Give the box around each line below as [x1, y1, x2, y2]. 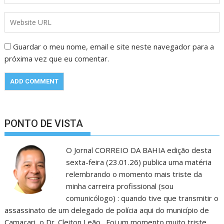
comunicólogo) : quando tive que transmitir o [65, 193, 218, 203]
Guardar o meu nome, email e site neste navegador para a [13, 41, 214, 52]
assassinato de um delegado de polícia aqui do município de [4, 205, 209, 215]
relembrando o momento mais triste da [65, 169, 202, 179]
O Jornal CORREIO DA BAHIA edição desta [65, 145, 211, 155]
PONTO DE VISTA [4, 117, 83, 130]
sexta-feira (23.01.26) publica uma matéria [65, 157, 211, 167]
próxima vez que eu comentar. [4, 53, 109, 64]
